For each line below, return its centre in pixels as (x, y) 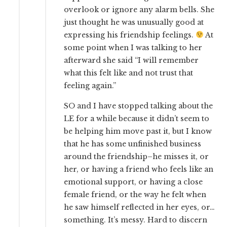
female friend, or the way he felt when (135, 194)
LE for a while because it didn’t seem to (137, 118)
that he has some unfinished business (133, 144)
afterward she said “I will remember (131, 60)
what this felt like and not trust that (129, 73)
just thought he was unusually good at (134, 22)
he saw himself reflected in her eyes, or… (140, 207)
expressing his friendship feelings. (130, 35)
